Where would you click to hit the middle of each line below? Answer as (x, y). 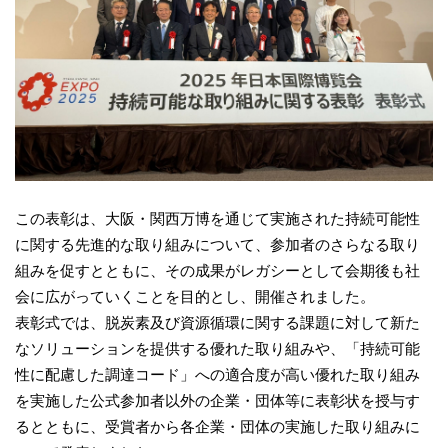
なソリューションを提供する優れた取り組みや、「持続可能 (217, 348)
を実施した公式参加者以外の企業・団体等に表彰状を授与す (217, 400)
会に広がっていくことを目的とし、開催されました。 (195, 296)
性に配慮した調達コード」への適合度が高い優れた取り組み (217, 374)
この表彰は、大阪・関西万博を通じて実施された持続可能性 (217, 218)
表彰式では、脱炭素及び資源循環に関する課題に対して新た (217, 322)
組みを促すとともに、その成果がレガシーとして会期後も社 (217, 270)
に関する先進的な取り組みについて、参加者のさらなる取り (217, 244)
